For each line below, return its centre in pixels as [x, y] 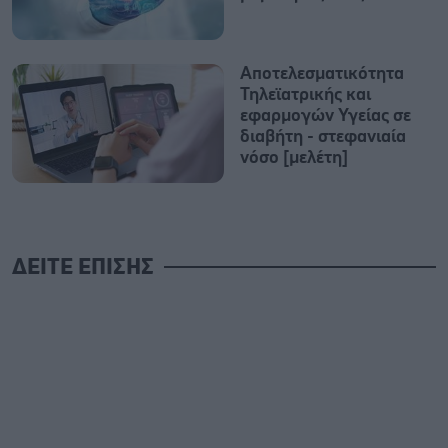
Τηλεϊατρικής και [305, 94]
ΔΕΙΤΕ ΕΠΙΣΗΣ [83, 267]
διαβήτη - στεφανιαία [323, 136]
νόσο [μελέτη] [294, 157]
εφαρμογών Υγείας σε [325, 115]
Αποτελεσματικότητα [322, 73]
